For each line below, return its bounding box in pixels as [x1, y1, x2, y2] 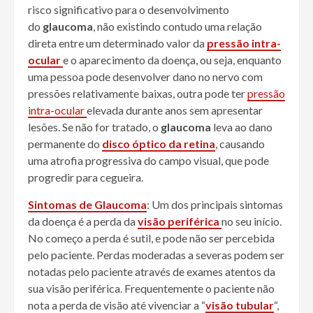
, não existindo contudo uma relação [93, 20, 262, 34]
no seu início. [221, 214, 282, 228]
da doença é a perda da [28, 214, 138, 228]
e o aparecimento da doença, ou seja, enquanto [63, 53, 282, 67]
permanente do [28, 137, 102, 151]
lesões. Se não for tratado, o [28, 120, 161, 134]
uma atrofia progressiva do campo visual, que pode [28, 154, 269, 168]
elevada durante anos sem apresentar [87, 103, 263, 117]
